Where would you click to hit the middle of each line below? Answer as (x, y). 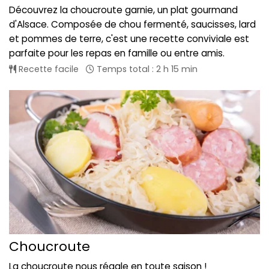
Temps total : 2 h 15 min (146, 69)
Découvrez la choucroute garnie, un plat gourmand (123, 10)
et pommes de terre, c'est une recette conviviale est (129, 39)
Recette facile (47, 69)
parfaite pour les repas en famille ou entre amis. (117, 53)
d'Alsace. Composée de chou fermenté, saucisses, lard (132, 25)
